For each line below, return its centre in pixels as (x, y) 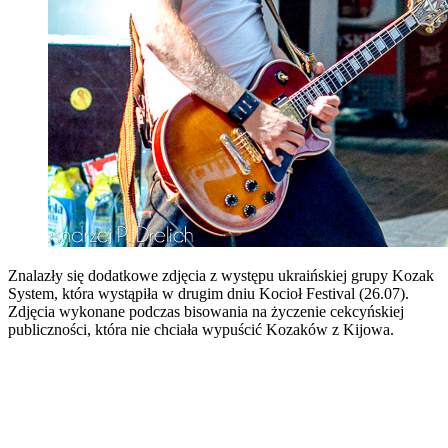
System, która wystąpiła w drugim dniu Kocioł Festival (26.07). (208, 293)
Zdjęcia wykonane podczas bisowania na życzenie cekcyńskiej (206, 311)
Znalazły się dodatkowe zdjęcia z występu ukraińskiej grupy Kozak (221, 275)
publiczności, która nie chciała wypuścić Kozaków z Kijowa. (201, 329)
